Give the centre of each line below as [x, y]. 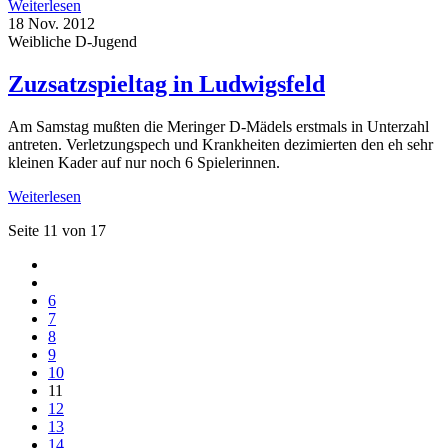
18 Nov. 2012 [51, 23]
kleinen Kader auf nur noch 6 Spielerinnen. [144, 162]
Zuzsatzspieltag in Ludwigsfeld [166, 83]
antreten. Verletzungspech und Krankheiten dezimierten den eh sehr [220, 144]
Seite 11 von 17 [57, 230]
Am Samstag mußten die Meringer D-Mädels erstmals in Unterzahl [218, 126]
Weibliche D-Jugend [72, 41]
